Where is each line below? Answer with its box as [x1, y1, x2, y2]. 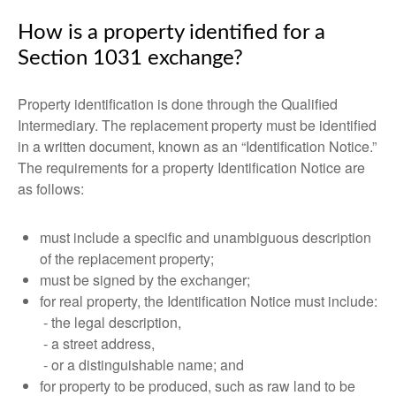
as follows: [18, 179, 84, 199]
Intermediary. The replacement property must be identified [18, 115, 377, 135]
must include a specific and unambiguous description [40, 227, 371, 247]
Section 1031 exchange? [18, 48, 243, 69]
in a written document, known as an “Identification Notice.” [18, 136, 377, 156]
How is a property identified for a [18, 22, 325, 43]
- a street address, [40, 333, 155, 354]
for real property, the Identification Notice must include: [40, 291, 377, 311]
